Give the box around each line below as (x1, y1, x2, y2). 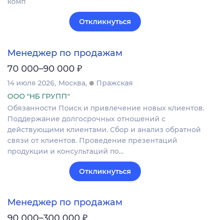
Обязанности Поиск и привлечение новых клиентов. (7, 103, 204, 112)
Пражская (96, 78, 133, 87)
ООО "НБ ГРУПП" (7, 91, 70, 101)
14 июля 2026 (7, 78, 55, 87)
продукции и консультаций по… (7, 146, 124, 156)
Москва (58, 78, 85, 87)
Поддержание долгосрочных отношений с (7, 114, 165, 123)
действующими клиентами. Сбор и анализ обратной (7, 125, 201, 134)
